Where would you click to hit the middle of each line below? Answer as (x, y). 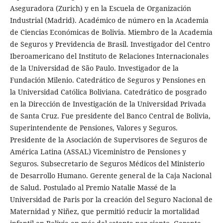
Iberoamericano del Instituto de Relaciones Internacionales (109, 56)
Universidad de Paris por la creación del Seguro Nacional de (111, 200)
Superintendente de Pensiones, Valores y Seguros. (94, 128)
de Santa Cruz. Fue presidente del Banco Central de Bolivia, (110, 116)
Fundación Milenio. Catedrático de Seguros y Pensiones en (108, 80)
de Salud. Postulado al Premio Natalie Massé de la (93, 188)
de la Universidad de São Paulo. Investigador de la (94, 68)
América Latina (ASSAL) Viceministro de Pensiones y (98, 152)
